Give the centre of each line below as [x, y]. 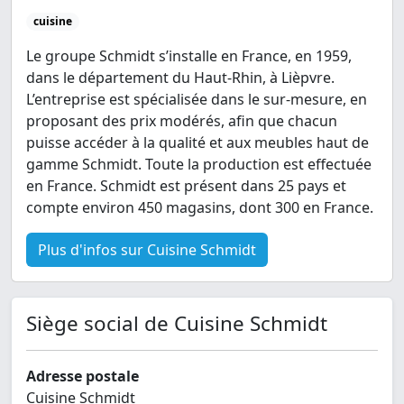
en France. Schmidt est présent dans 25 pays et [186, 186]
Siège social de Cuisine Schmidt [177, 324]
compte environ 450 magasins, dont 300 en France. [200, 208]
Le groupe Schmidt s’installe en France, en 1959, [189, 56]
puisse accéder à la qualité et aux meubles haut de [197, 143]
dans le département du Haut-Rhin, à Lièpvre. [180, 78]
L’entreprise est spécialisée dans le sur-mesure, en [197, 100]
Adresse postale [83, 376]
